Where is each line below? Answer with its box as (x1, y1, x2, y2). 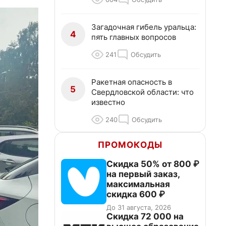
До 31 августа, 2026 (106, 203, 171, 211)
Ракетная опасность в (91, 77, 172, 87)
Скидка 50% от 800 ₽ (106, 159, 199, 169)
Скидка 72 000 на (106, 211, 184, 221)
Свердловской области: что (91, 87, 194, 97)
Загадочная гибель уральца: (91, 22, 196, 32)
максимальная (106, 179, 170, 189)
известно (91, 97, 125, 107)
